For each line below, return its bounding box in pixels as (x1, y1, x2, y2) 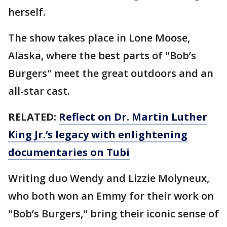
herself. (8, 5, 48, 19)
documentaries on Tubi (8, 145, 130, 159)
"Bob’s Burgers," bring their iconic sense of (8, 207, 219, 220)
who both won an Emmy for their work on (8, 189, 214, 203)
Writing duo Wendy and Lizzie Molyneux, (8, 171, 209, 185)
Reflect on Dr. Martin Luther (59, 110, 207, 124)
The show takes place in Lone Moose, (8, 31, 190, 45)
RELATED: (8, 110, 59, 124)
